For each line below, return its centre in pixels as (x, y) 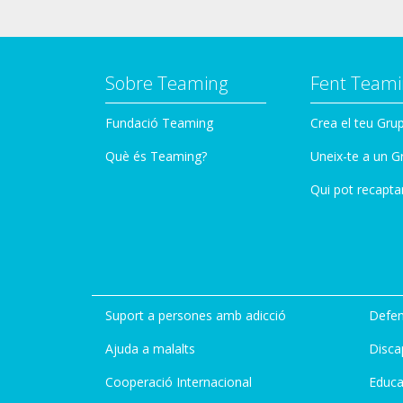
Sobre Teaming (166, 83)
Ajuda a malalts (150, 349)
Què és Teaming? (156, 156)
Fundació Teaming (159, 123)
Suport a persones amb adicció (196, 315)
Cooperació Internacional (179, 382)
